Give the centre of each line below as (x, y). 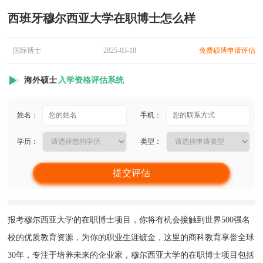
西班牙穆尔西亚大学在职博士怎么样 (102, 18)
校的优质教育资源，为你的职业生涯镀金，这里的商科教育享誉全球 (131, 237)
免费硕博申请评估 (227, 50)
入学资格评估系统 (91, 80)
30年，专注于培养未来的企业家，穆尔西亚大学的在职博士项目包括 (131, 255)
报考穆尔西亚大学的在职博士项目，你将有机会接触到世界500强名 (129, 220)
